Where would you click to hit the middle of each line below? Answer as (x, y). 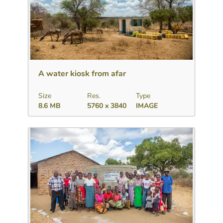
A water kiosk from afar (82, 74)
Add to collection (111, 50)
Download (59, 50)
